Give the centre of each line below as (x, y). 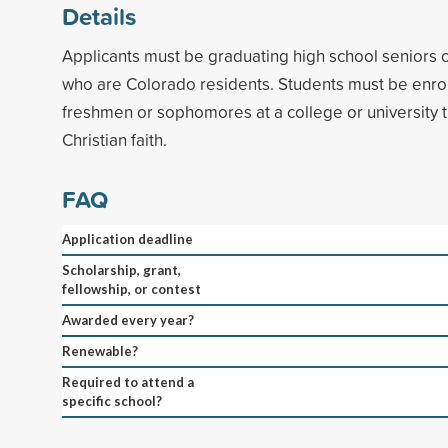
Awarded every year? (128, 319)
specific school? (112, 400)
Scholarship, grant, (121, 269)
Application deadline (127, 238)
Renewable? (100, 350)
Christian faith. (114, 139)
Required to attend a (128, 381)
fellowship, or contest (131, 288)
